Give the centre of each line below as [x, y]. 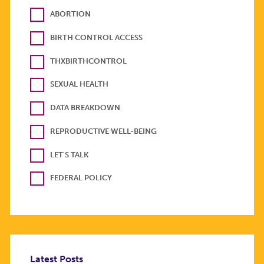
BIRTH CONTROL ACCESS [96, 37]
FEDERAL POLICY [81, 178]
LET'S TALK [69, 154]
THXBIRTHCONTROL [88, 61]
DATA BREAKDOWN [85, 108]
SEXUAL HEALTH [79, 84]
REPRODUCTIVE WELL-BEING [103, 131]
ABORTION [70, 14]
